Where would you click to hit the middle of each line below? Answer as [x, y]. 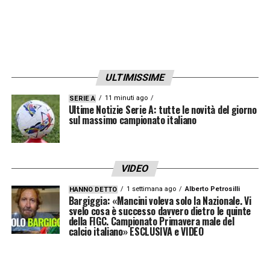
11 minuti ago [126, 98]
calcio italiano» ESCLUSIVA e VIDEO [136, 231]
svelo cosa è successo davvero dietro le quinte [159, 211]
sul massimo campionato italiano [132, 120]
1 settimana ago [151, 189]
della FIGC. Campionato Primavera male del [151, 221]
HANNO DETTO [93, 189]
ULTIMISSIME [135, 77]
